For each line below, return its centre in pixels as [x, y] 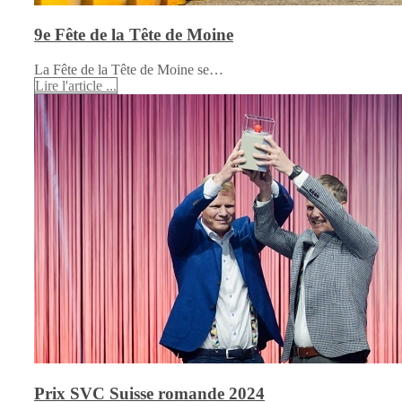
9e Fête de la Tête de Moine [134, 35]
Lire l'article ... [76, 86]
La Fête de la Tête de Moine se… [129, 70]
